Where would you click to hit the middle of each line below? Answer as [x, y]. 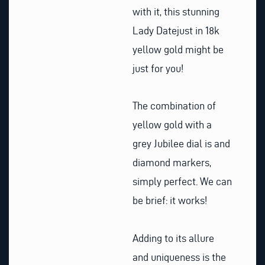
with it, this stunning [176, 11]
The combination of [174, 106]
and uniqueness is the [179, 257]
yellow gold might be [178, 49]
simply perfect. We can [182, 182]
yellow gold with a [172, 125]
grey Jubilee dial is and [181, 144]
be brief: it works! [170, 201]
